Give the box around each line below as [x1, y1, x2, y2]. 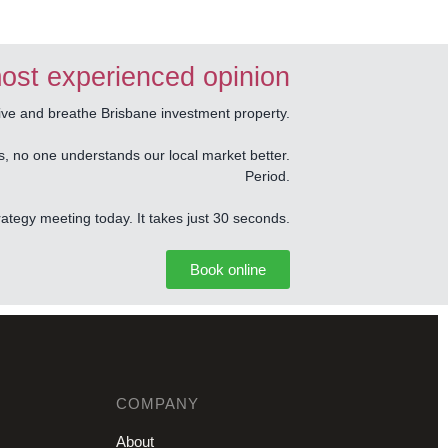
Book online [189, 261, 266, 278]
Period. [244, 168, 290, 184]
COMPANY [115, 395, 199, 412]
